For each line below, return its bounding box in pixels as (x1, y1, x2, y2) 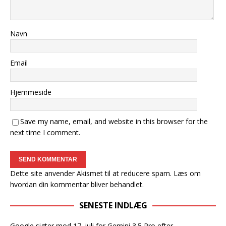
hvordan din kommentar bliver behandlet (10, 180, 142, 189)
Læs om (174, 168, 201, 178)
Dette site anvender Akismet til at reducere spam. (10, 168, 174, 178)
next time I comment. (10, 128, 80, 137)
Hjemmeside (10, 87, 51, 97)
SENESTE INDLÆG (79, 200, 147, 211)
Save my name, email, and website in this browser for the (20, 117, 208, 126)
